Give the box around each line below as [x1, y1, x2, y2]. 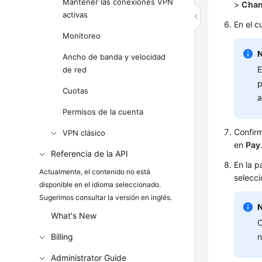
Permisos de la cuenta [63, 107, 144, 116]
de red [63, 65, 87, 74]
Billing [51, 232, 74, 242]
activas [63, 10, 88, 19]
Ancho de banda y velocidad [63, 52, 166, 61]
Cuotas [63, 86, 89, 95]
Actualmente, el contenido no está [39, 167, 151, 176]
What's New [51, 211, 97, 220]
